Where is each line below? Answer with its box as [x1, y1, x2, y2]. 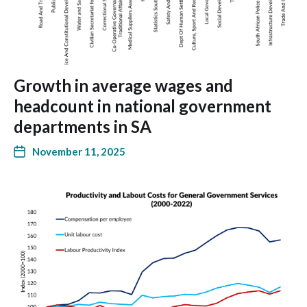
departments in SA [14, 116, 151, 137]
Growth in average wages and [14, 75, 233, 96]
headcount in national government [14, 96, 271, 116]
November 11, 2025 [32, 145, 125, 158]
